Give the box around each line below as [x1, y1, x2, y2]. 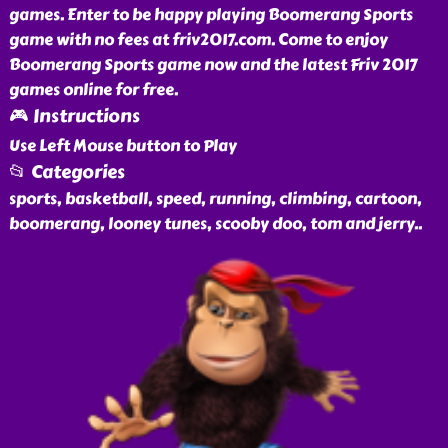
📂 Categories [8, 158, 125, 186]
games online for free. [8, 77, 178, 102]
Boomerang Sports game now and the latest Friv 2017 [8, 52, 417, 77]
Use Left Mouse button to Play [8, 133, 237, 158]
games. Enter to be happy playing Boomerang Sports [8, 2, 413, 27]
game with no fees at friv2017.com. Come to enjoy [8, 27, 388, 52]
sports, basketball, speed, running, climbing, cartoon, [8, 186, 422, 211]
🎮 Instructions [8, 102, 140, 130]
